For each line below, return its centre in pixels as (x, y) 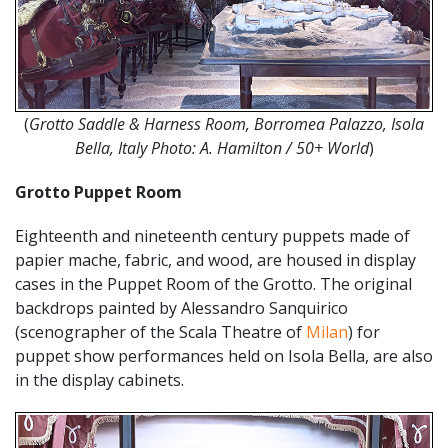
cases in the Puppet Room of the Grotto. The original (213, 283)
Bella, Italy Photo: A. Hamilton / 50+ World (221, 147)
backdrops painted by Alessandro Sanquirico (181, 307)
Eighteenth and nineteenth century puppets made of (212, 235)
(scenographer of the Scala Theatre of (160, 331)
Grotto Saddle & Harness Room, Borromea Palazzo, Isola (226, 123)
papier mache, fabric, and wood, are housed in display (215, 259)
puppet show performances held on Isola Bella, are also (224, 355)
